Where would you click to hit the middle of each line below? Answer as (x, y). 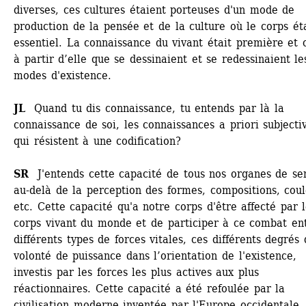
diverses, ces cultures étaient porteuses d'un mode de (154, 10)
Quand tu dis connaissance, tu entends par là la (157, 108)
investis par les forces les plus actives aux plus (136, 272)
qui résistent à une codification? (98, 141)
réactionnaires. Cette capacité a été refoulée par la (150, 289)
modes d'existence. (62, 75)
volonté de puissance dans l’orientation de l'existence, (155, 256)
